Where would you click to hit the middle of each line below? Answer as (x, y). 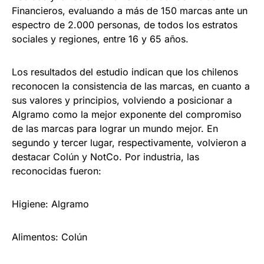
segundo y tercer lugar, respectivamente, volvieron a (129, 143)
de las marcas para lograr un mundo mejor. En (115, 129)
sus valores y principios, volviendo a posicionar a (122, 100)
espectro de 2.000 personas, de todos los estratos (125, 25)
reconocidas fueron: (57, 171)
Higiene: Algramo (50, 204)
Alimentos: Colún (49, 237)
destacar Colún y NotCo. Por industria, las (105, 157)
